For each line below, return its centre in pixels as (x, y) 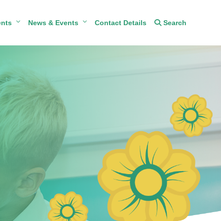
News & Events (54, 22)
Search (174, 22)
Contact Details (121, 22)
